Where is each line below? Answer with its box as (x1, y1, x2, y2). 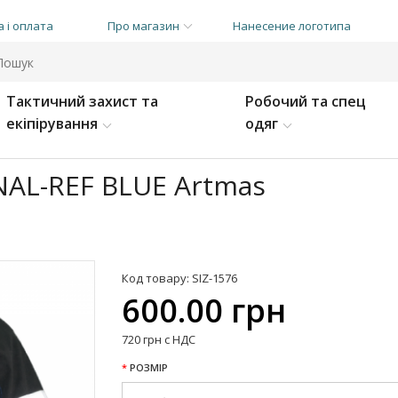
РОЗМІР (129, 361, 168, 374)
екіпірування (5, 114, 98, 133)
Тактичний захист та (5, 92, 158, 111)
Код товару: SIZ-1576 (121, 270, 237, 286)
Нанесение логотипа (233, 18, 352, 34)
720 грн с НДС (121, 331, 195, 347)
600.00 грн (121, 289, 286, 332)
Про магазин (107, 18, 179, 34)
